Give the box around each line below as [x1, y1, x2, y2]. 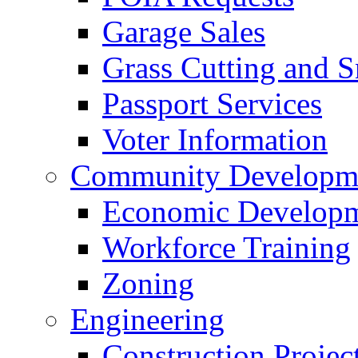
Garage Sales [102, 14, 265, 49]
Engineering [70, 302, 225, 336]
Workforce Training [102, 230, 351, 265]
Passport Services [102, 86, 322, 121]
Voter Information [102, 122, 328, 157]
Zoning [102, 266, 194, 300]
